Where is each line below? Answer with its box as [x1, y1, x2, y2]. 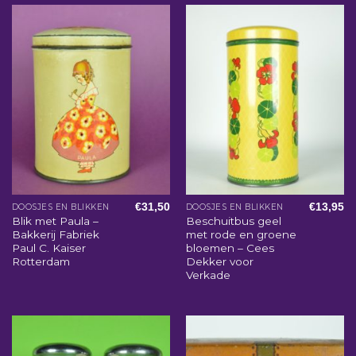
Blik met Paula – [11, 214, 99, 227]
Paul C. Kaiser [11, 241, 86, 254]
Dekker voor [185, 254, 253, 268]
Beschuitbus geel [185, 214, 281, 227]
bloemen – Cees [185, 241, 274, 254]
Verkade [185, 268, 230, 281]
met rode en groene [185, 227, 296, 241]
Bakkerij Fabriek [11, 227, 99, 241]
